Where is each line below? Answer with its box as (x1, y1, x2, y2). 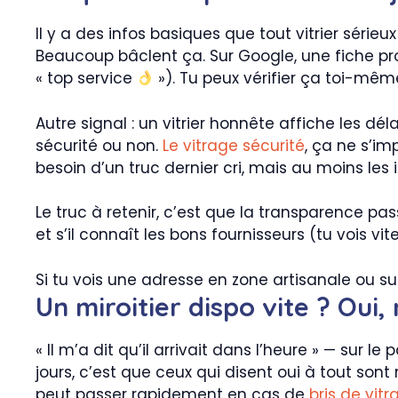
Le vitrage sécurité (163, 134, 305, 156)
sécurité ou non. (36, 134, 163, 156)
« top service (36, 68, 137, 90)
